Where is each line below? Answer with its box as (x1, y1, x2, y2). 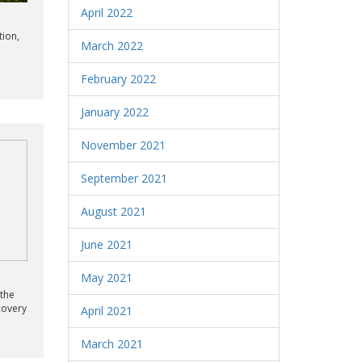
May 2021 (80, 270, 133, 285)
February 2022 (80, 71, 156, 86)
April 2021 (80, 303, 133, 318)
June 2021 (80, 237, 133, 252)
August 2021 (80, 204, 146, 219)
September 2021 (80, 170, 167, 186)
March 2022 (80, 38, 143, 53)
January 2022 (80, 104, 149, 120)
